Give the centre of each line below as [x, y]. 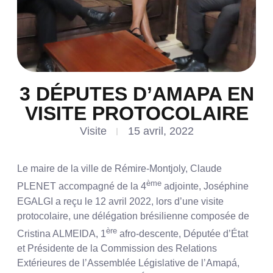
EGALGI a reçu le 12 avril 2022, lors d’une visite [120, 201]
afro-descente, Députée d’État [183, 233]
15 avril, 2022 [161, 131]
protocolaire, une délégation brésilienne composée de [133, 216]
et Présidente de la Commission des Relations [117, 248]
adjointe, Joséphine [205, 186]
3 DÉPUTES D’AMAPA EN [136, 94]
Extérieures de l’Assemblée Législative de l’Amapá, [128, 263]
